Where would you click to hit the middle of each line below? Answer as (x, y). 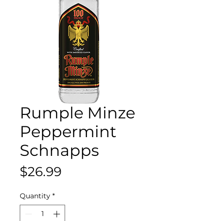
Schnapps (59, 150)
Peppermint (68, 131)
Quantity (35, 196)
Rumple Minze (77, 112)
